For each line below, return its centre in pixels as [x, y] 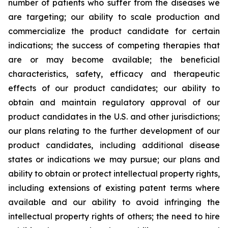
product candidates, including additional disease [114, 145]
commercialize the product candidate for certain [114, 31]
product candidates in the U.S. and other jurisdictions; [114, 117]
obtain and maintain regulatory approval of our [114, 102]
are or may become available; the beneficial [114, 60]
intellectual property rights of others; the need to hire [114, 216]
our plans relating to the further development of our [114, 131]
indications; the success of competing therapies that [114, 45]
